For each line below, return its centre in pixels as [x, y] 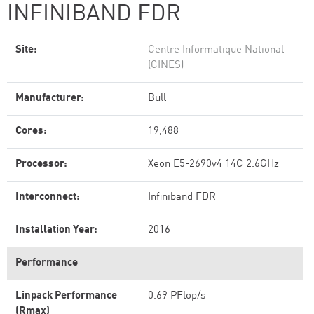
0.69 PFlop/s [177, 296]
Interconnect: [48, 197]
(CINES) [166, 66]
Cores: [31, 131]
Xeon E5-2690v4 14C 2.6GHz [213, 164]
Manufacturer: [50, 98]
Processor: [41, 164]
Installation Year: [56, 230]
